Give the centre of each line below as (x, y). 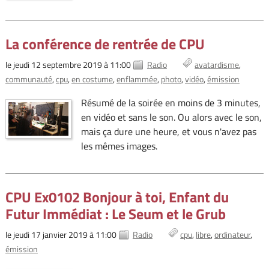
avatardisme (217, 65)
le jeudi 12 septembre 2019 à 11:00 (68, 65)
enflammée (137, 79)
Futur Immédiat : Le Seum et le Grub (115, 214)
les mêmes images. (119, 146)
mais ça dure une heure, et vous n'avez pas (168, 132)
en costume (92, 79)
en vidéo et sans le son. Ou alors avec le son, (171, 117)
